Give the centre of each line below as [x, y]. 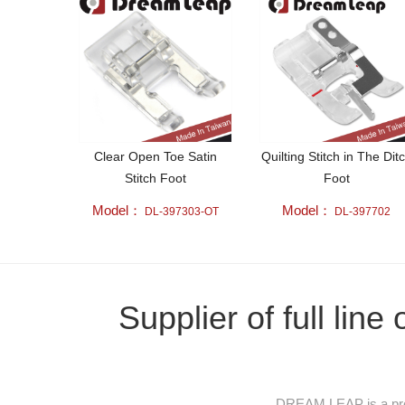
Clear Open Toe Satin [155, 156]
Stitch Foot [155, 178]
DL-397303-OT [182, 211]
